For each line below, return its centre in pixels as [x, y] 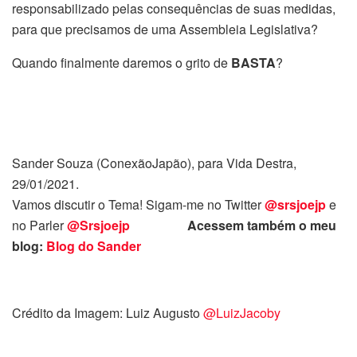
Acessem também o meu [233, 225]
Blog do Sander [94, 245]
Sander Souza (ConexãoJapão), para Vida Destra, [154, 163]
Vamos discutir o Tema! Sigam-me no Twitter [138, 204]
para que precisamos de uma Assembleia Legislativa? [165, 29]
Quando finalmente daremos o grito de [122, 62]
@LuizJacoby [242, 312]
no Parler [39, 225]
